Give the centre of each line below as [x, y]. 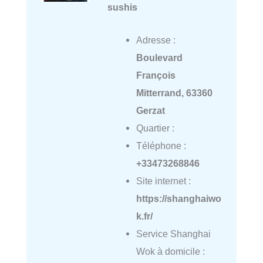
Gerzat [150, 110]
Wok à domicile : [170, 251]
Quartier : [155, 128]
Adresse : [156, 40]
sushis [122, 7]
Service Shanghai [173, 233]
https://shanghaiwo [178, 198]
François [156, 75]
